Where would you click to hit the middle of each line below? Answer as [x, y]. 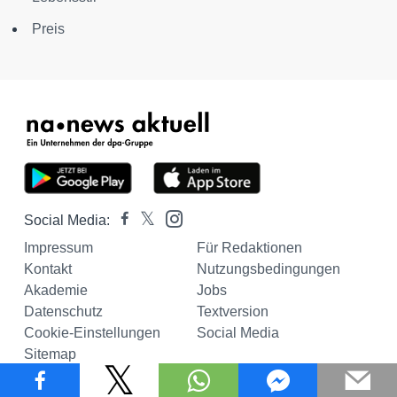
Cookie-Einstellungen [92, 333]
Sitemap [50, 354]
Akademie [56, 291]
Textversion [232, 312]
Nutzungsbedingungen [268, 269]
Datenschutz [63, 312]
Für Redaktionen [249, 248]
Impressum [58, 248]
